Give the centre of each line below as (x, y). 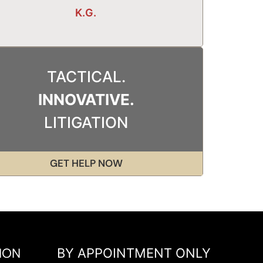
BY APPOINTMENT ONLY (134, 253)
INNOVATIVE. (86, 99)
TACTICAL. (86, 76)
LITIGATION (86, 122)
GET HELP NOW (86, 163)
